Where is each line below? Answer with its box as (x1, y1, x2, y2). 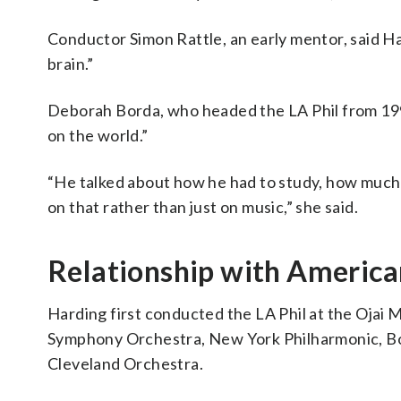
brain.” (47, 54, 94, 73)
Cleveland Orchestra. (47, 354, 203, 373)
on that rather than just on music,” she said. (47, 197, 358, 217)
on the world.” (47, 125, 149, 145)
